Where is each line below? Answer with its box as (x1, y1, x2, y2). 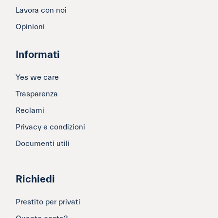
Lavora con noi (16, 6, 67, 15)
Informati (16, 49, 60, 61)
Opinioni (16, 22, 45, 32)
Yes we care (16, 73, 59, 82)
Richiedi (16, 173, 55, 186)
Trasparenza (16, 90, 58, 99)
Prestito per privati (16, 198, 80, 207)
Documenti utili (16, 139, 70, 148)
